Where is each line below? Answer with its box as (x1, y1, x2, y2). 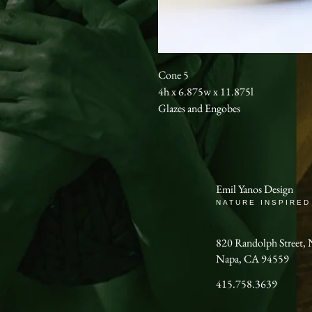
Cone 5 (158, 68, 189, 82)
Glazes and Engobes (158, 101, 240, 116)
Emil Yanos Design (216, 182, 293, 196)
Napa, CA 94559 (216, 251, 289, 266)
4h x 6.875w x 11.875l (158, 84, 253, 99)
